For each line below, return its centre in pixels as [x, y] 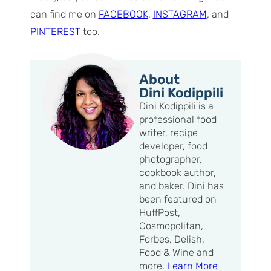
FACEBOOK [123, 15]
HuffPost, [160, 212]
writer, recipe [169, 132]
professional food [178, 119]
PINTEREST [55, 32]
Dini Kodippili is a [177, 106]
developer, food [174, 146]
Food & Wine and [177, 252]
